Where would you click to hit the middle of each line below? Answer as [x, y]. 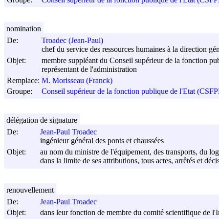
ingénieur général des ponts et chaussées [102, 141]
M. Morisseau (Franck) [77, 81]
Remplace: [23, 80]
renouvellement [30, 190]
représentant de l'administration [89, 69]
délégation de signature [42, 120]
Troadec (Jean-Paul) [72, 41]
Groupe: [20, 91]
